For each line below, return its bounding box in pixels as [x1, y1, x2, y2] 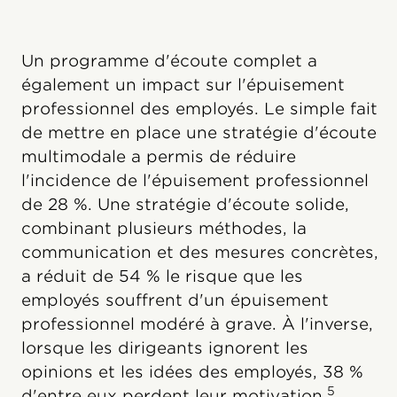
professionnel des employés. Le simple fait [21, 98, 378, 118]
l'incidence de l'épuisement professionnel [21, 170, 369, 190]
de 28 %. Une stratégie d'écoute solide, [21, 194, 349, 214]
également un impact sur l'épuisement [21, 74, 345, 94]
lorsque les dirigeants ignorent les [21, 338, 308, 357]
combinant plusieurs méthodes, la [21, 218, 307, 237]
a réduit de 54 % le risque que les [21, 266, 303, 285]
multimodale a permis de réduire [21, 146, 296, 166]
